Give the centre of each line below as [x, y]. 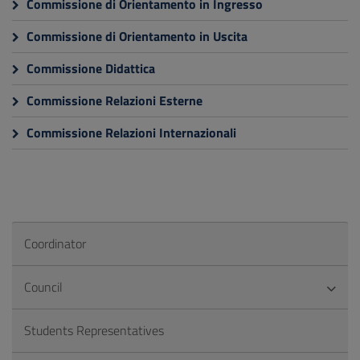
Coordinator [55, 243]
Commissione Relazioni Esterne [113, 100]
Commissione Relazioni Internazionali [130, 133]
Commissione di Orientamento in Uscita [135, 36]
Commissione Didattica [89, 68]
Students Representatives [94, 330]
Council [43, 287]
